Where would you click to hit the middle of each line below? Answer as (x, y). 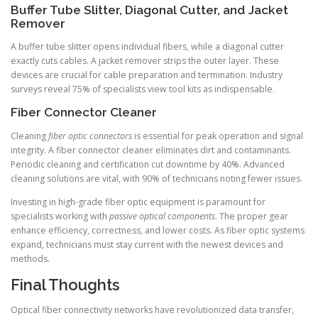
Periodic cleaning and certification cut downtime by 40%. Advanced (148, 164)
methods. (30, 258)
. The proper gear (252, 216)
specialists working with (60, 216)
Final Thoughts (65, 284)
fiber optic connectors (90, 136)
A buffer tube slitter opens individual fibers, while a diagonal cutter (147, 47)
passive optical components (162, 216)
